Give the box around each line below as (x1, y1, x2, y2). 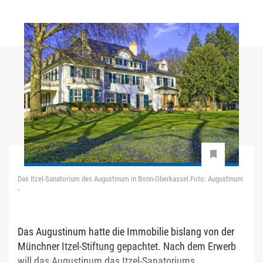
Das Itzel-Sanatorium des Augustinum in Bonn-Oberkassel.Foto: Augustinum (18, 174, 243, 183)
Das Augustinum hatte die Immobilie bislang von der (18, 225, 234, 238)
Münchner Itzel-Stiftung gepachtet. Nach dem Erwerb (18, 240, 236, 252)
